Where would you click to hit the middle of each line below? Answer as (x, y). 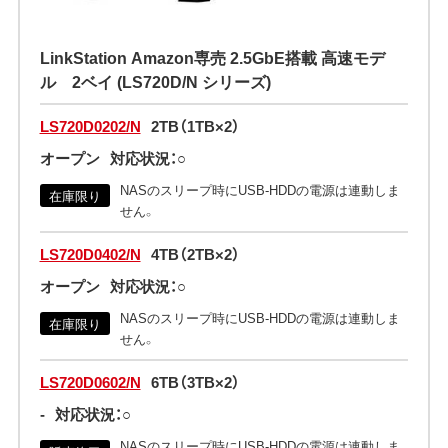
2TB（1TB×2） (195, 126)
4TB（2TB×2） (195, 254)
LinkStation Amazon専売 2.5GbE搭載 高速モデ (212, 57)
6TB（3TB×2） (195, 382)
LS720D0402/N (90, 254)
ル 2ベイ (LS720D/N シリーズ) (155, 81)
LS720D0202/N (90, 126)
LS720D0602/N (90, 382)
